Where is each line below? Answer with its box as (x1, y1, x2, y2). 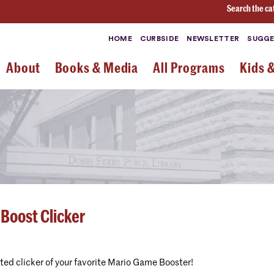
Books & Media (54, 61, 139, 75)
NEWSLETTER (187, 35, 240, 42)
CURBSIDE (139, 35, 179, 42)
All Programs (153, 61, 226, 75)
